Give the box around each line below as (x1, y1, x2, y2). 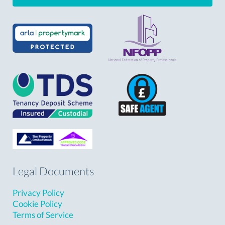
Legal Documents (13, 164, 94, 178)
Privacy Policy (13, 187, 64, 198)
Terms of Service (13, 209, 73, 220)
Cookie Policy (13, 198, 62, 209)
